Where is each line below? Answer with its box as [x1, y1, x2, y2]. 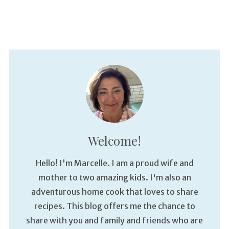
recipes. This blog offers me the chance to [34, 201, 195, 212]
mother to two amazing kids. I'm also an [38, 172, 191, 183]
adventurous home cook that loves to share [31, 187, 198, 197]
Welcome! [88, 132, 141, 149]
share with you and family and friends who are [26, 215, 203, 226]
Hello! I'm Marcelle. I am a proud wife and [35, 158, 194, 169]
